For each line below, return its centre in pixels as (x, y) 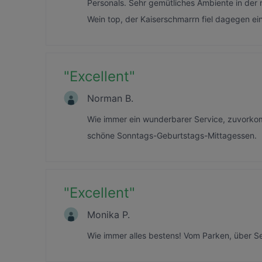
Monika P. (108, 214)
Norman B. (110, 98)
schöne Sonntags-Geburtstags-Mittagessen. (172, 135)
